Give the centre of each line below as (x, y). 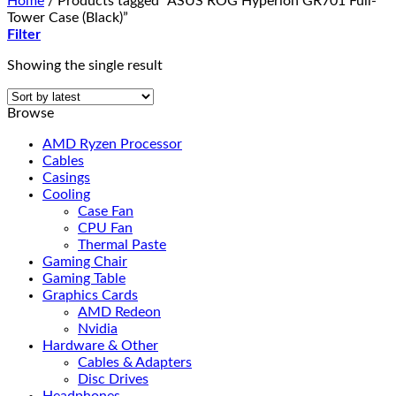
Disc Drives (113, 379)
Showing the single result (85, 65)
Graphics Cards (90, 295)
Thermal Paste (122, 245)
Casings (66, 178)
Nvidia (98, 329)
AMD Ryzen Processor (112, 144)
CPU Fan (105, 228)
